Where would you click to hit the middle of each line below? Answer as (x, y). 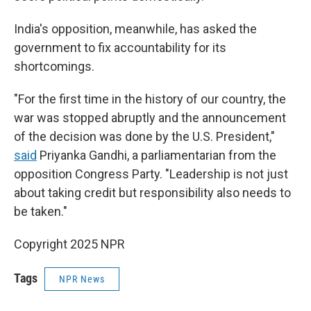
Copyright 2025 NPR (69, 244)
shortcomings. (54, 66)
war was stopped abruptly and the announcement (150, 118)
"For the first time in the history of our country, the (150, 99)
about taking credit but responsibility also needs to (152, 193)
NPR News (82, 279)
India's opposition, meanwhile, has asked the (135, 29)
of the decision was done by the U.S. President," (144, 136)
